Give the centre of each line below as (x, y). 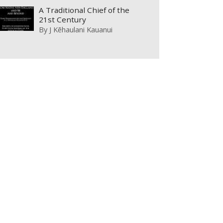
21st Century (63, 20)
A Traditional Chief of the (84, 10)
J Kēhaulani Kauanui (81, 30)
